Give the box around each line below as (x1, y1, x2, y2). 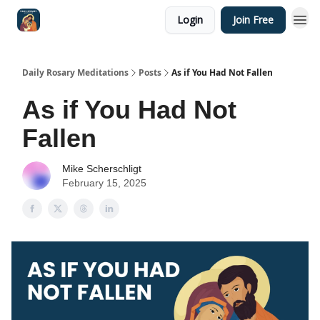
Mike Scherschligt (62, 163, 141, 174)
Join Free (233, 13, 274, 26)
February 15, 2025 (62, 177, 146, 189)
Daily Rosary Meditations (22, 66, 129, 79)
